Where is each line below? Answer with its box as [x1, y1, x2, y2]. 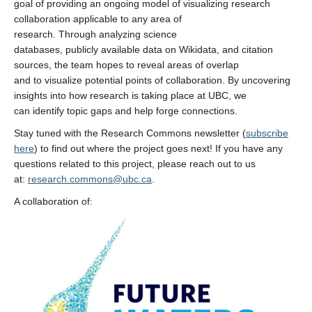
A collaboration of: [14, 196, 95, 208]
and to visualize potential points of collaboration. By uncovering [14, 75, 290, 86]
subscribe [246, 127, 288, 139]
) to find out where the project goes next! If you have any [34, 143, 283, 155]
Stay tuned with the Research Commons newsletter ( [14, 127, 246, 139]
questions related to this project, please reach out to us [14, 158, 256, 170]
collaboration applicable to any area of [14, 13, 182, 25]
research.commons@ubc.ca [28, 173, 152, 185]
